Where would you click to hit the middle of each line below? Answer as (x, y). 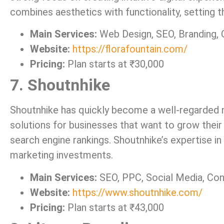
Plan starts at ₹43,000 (114, 207)
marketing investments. (61, 155)
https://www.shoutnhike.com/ (137, 192)
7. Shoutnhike (60, 85)
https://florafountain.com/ (130, 49)
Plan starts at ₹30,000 (114, 64)
